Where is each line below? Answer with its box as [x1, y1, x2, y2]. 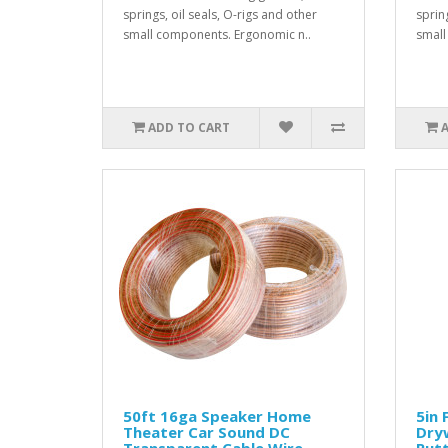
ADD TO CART [148, 119, 231, 137]
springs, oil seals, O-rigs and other [123, 6, 317, 24]
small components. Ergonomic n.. [123, 26, 311, 44]
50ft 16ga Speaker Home [123, 406, 311, 427]
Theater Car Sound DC [123, 422, 290, 443]
